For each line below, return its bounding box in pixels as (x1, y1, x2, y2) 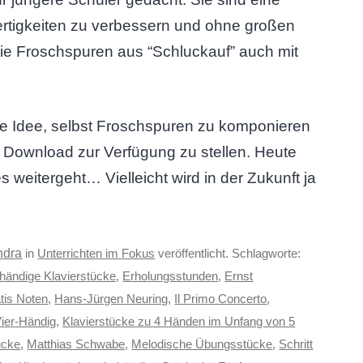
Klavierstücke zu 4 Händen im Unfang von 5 (62, 314, 296, 329)
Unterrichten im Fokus (37, 246, 156, 261)
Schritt (279, 337, 314, 352)
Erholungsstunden (122, 269, 219, 284)
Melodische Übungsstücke (131, 337, 273, 352)
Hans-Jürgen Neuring (54, 292, 169, 306)
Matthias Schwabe (27, 337, 126, 352)
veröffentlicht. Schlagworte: (155, 246, 301, 261)
